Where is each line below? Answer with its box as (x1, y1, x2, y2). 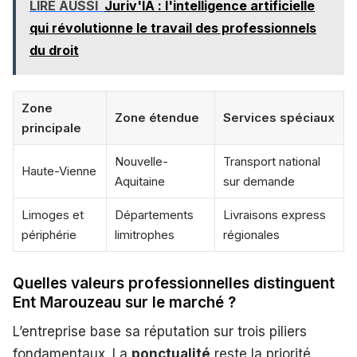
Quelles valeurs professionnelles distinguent (13, 274, 335, 293)
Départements (115, 207, 194, 223)
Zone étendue (115, 110, 199, 126)
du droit (29, 42, 79, 59)
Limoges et (22, 207, 84, 223)
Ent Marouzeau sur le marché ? (13, 293, 236, 312)
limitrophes (115, 227, 175, 243)
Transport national (223, 154, 320, 170)
